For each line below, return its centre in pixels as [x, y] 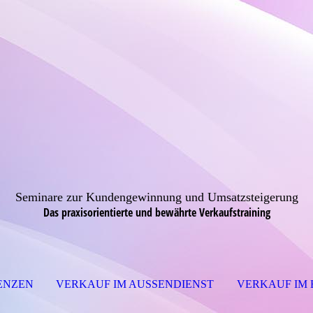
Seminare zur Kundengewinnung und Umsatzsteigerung [156, 197]
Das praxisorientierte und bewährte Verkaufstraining [156, 212]
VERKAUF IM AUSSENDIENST [132, 284]
